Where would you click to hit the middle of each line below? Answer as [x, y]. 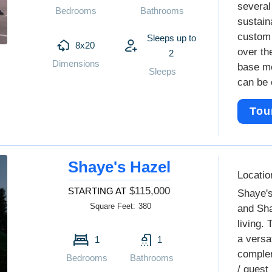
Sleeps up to [171, 38]
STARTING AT [97, 191]
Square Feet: [113, 206]
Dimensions [76, 63]
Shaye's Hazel [119, 167]
